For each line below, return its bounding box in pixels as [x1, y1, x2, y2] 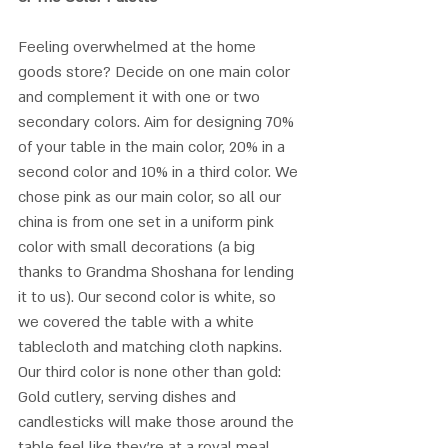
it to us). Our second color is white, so [18, 286, 280, 307]
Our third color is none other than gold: [18, 361, 285, 382]
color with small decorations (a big [18, 236, 259, 257]
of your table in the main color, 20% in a [18, 136, 289, 157]
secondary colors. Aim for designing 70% [18, 111, 298, 132]
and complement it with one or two [18, 86, 264, 107]
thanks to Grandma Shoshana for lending [18, 261, 298, 282]
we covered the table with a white [18, 311, 258, 332]
